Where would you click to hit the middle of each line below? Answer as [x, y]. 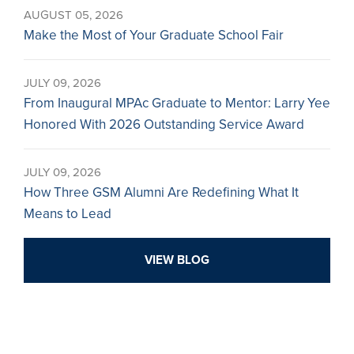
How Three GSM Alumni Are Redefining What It [161, 192]
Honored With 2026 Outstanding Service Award [164, 124]
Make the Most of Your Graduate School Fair [154, 35]
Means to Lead [68, 214]
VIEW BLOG [177, 260]
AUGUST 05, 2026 [73, 15]
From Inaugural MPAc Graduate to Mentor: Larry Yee [177, 103]
